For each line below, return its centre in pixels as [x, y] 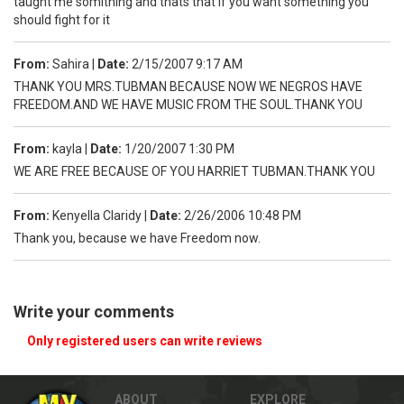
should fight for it [62, 19]
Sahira [71, 64]
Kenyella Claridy [97, 215]
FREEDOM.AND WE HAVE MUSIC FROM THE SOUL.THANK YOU [188, 104]
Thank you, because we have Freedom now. [137, 238]
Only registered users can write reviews [145, 340]
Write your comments [94, 311]
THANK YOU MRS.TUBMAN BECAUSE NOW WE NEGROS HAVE [188, 86]
